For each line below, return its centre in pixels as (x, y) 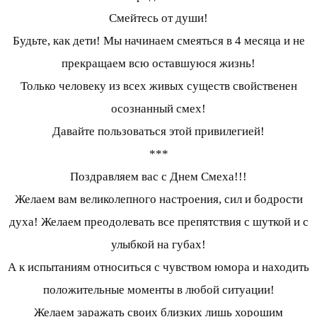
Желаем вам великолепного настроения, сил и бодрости (158, 200)
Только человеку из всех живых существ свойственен (158, 86)
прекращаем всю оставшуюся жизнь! (158, 64)
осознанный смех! (158, 109)
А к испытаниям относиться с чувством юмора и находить (158, 267)
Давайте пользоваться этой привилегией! (158, 132)
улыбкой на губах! (158, 245)
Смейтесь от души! (158, 18)
